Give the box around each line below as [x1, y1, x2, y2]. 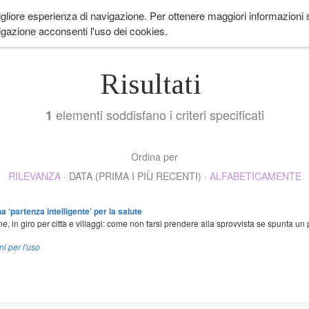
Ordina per [131, 150, 178, 163]
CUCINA [207, 11, 240, 23]
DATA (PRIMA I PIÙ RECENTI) [68, 169, 201, 183]
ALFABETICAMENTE [209, 169, 301, 183]
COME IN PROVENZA [110, 11, 193, 23]
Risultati [100, 68, 209, 100]
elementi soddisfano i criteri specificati [52, 106, 264, 123]
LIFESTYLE [52, 11, 97, 23]
